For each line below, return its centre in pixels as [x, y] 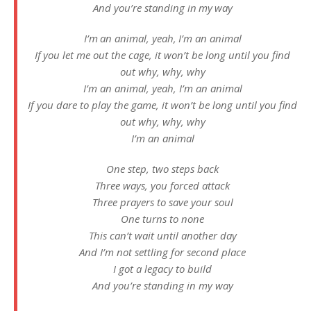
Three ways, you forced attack [162, 186]
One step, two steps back [162, 169]
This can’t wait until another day [162, 236]
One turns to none [162, 219]
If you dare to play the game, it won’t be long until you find [162, 105]
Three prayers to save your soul [162, 202]
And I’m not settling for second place [162, 252]
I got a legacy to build [162, 269]
